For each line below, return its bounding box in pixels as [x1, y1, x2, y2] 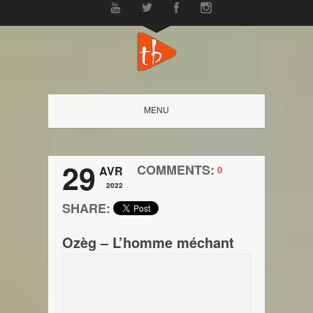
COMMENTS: [137, 161, 214, 179]
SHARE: [62, 199, 110, 217]
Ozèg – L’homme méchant [62, 232, 234, 252]
